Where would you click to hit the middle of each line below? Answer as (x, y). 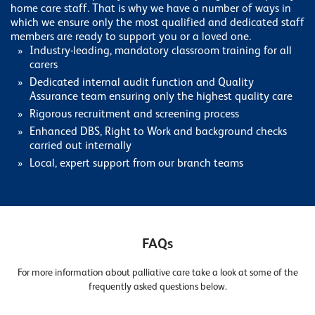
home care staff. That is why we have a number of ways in (151, 9)
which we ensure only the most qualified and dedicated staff (157, 24)
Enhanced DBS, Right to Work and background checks (158, 133)
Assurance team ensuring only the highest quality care (161, 97)
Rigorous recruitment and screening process (134, 115)
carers (44, 66)
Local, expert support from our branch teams (136, 164)
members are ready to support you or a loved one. (131, 38)
